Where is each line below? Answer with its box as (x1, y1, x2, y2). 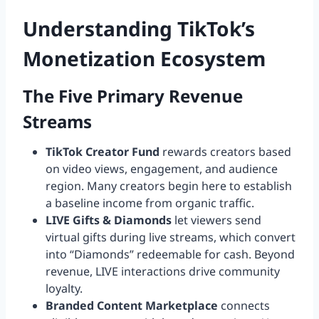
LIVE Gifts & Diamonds (46, 212, 172, 229)
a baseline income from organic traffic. (46, 195, 254, 211)
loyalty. (46, 281, 83, 297)
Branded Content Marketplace (46, 298, 218, 314)
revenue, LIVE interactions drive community (46, 263, 280, 280)
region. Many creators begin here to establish (46, 178, 292, 194)
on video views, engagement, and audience (46, 161, 278, 177)
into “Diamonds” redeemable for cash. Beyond (46, 246, 295, 263)
